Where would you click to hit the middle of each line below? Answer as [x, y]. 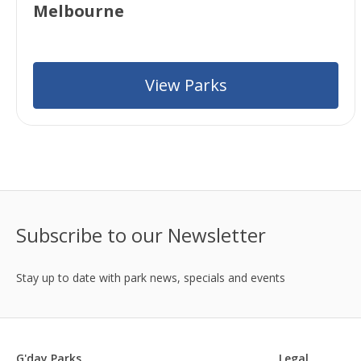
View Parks [186, 85]
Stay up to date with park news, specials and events [151, 277]
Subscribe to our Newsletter [141, 234]
